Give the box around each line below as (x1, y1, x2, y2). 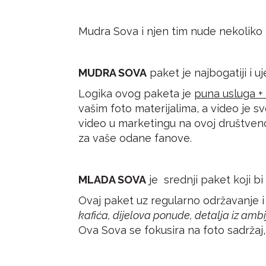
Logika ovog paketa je (78, 87, 194, 100)
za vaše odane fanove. (78, 132, 192, 144)
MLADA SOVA (78, 173, 146, 186)
